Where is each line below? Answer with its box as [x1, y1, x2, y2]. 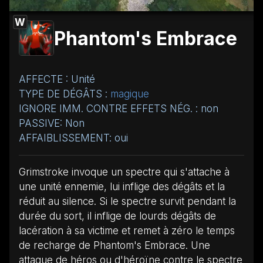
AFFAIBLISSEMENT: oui [19, 131, 128, 144]
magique [110, 87, 149, 100]
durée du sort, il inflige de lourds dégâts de [19, 210, 216, 222]
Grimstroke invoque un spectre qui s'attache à [19, 166, 230, 178]
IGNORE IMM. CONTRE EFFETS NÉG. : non [19, 102, 218, 114]
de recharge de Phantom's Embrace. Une [19, 239, 210, 251]
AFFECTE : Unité [19, 73, 95, 85]
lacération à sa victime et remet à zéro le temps [19, 224, 235, 237]
